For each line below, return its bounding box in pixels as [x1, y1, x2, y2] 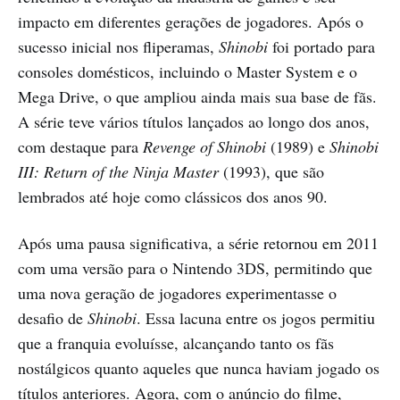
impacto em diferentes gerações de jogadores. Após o [18, 10, 363, 32]
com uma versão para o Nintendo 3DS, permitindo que [18, 256, 372, 279]
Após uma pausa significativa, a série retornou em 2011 [18, 231, 379, 254]
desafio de [18, 306, 87, 329]
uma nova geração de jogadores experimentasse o [18, 281, 337, 304]
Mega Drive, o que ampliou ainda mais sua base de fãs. [18, 85, 377, 107]
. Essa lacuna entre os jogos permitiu [137, 306, 375, 329]
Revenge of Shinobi [143, 135, 266, 157]
